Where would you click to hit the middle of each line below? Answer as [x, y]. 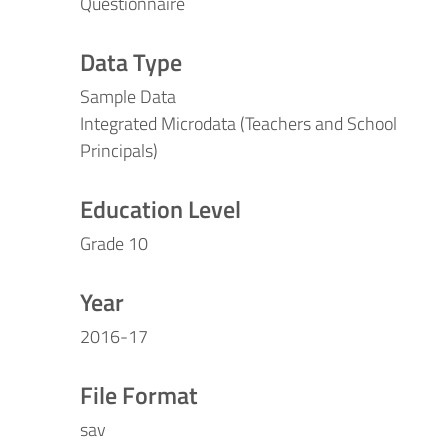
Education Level [160, 209]
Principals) [119, 150]
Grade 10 [114, 243]
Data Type [131, 62]
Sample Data [128, 96]
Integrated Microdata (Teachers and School [238, 123]
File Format [139, 395]
